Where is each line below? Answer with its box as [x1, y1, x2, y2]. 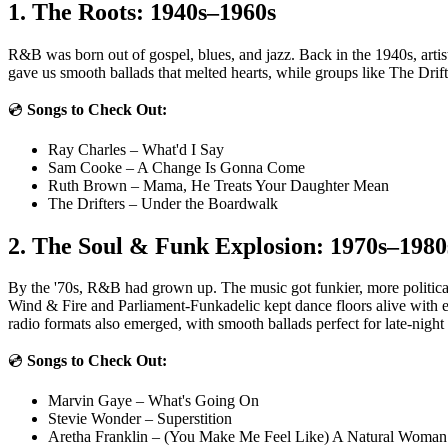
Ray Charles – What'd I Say [48, 140, 224, 158]
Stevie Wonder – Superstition [48, 410, 232, 428]
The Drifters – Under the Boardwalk [48, 194, 278, 212]
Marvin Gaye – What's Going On [48, 392, 259, 410]
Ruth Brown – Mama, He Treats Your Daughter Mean [48, 176, 389, 194]
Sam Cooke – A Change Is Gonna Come [48, 158, 305, 176]
